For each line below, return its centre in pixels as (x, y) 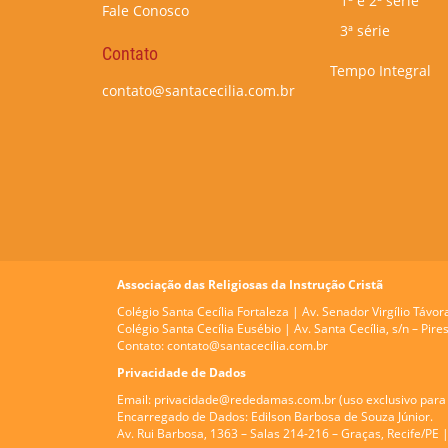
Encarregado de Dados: (182, 416)
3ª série (365, 30)
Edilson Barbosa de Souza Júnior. (340, 416)
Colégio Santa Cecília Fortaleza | (208, 311)
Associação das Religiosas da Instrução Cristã (250, 284)
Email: (134, 399)
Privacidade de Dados (181, 372)
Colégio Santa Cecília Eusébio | (205, 328)
